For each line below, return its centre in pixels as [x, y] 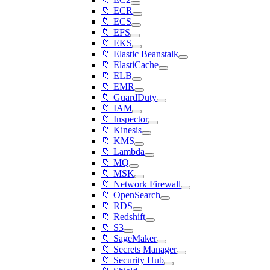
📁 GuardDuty [129, 97]
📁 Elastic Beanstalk [140, 54]
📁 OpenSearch [131, 195]
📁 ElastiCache [130, 65]
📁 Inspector [125, 119]
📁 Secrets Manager [139, 249]
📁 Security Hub [133, 260]
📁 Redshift [123, 217]
